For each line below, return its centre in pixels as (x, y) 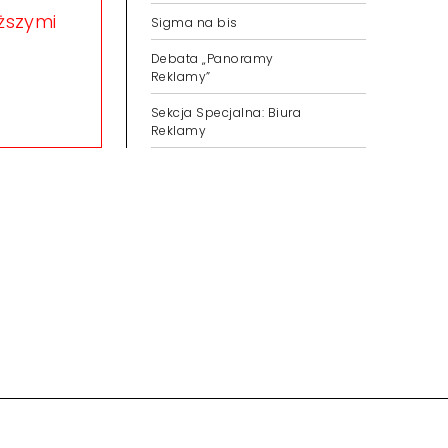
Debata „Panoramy (212, 58)
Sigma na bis (194, 22)
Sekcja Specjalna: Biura (226, 112)
